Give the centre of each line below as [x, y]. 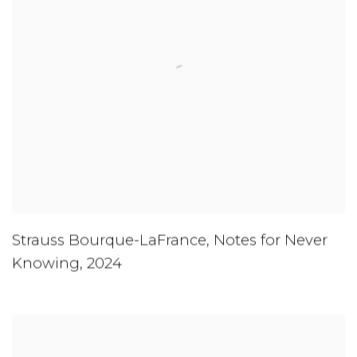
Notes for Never [271, 240]
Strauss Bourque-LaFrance [109, 240]
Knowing [46, 263]
